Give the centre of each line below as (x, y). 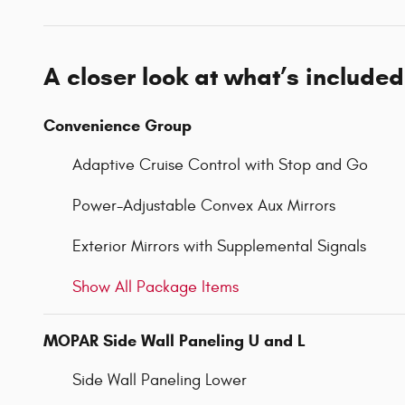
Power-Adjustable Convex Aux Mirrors (204, 205)
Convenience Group (118, 125)
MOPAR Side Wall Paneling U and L (174, 340)
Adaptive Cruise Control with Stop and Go (220, 165)
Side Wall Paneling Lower (160, 380)
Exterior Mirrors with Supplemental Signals (219, 246)
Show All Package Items (155, 287)
